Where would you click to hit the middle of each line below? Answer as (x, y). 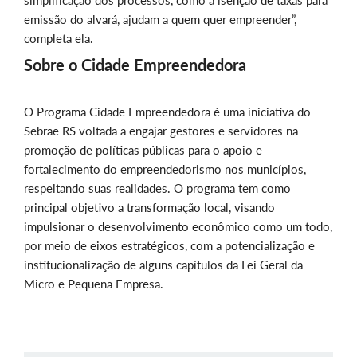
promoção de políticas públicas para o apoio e (143, 150)
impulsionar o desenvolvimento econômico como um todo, (178, 227)
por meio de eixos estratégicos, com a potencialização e (169, 246)
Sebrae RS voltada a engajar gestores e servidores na (161, 131)
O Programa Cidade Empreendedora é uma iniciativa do (167, 112)
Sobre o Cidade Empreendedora (135, 65)
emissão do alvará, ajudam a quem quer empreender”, (160, 20)
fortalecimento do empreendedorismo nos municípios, (165, 169)
